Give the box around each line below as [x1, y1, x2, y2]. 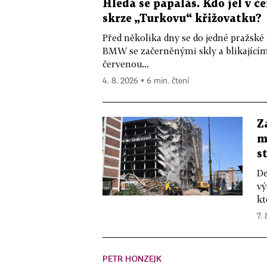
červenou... [103, 58, 149, 69]
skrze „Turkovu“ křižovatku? [103, 13, 262, 24]
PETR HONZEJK [103, 253, 162, 263]
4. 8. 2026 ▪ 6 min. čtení [103, 76, 189, 85]
